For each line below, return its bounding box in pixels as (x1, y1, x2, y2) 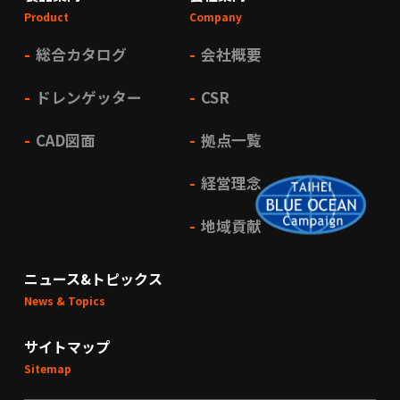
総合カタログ (35, 44, 127, 66)
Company (189, 9, 243, 25)
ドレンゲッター (35, 87, 142, 109)
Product (23, 9, 69, 25)
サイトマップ (23, 335, 110, 357)
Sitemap (23, 360, 71, 376)
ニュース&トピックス (23, 268, 162, 290)
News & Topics (23, 293, 105, 309)
